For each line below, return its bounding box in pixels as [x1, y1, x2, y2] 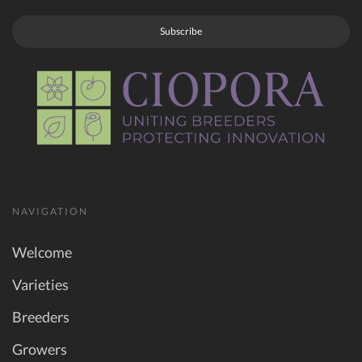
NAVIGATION [12, 205, 88, 218]
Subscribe [160, 25, 202, 38]
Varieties [12, 276, 69, 294]
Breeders [12, 308, 69, 326]
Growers [12, 340, 67, 359]
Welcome [12, 243, 72, 262]
